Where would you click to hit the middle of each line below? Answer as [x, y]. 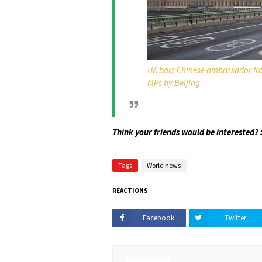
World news [164, 165]
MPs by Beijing [174, 83]
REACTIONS [130, 191]
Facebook [158, 218]
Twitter [235, 218]
